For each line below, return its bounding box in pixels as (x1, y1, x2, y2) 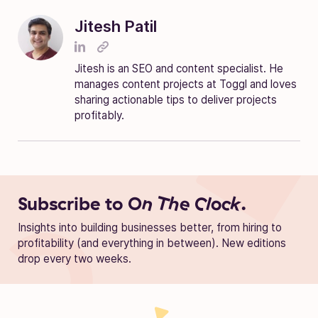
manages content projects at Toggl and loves (75, 77, 297, 91)
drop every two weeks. (18, 251, 131, 265)
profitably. (75, 108, 124, 122)
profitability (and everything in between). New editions (18, 236, 286, 250)
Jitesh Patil (75, 16, 157, 35)
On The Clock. (128, 191, 246, 214)
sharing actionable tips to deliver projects (75, 92, 277, 106)
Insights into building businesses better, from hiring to (18, 220, 282, 234)
